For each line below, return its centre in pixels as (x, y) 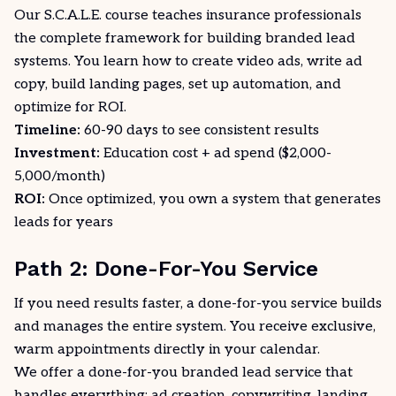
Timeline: (47, 130)
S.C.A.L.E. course (96, 15)
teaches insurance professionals (255, 15)
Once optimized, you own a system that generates (213, 199)
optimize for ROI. (70, 107)
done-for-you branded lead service (205, 373)
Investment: (57, 153)
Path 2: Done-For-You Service (166, 269)
